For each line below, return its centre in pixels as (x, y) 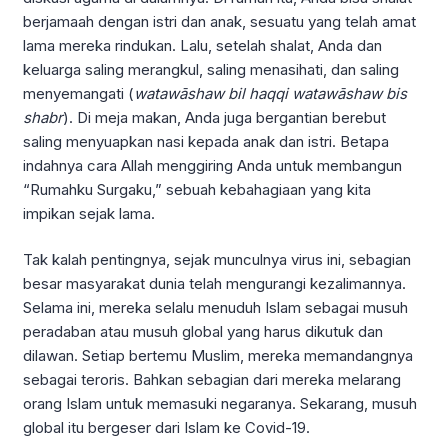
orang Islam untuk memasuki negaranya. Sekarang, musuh (220, 404)
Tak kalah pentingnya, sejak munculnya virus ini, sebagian (217, 260)
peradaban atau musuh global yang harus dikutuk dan (203, 332)
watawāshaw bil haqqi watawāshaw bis (270, 93)
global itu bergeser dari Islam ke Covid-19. (166, 428)
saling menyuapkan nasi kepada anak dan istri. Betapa (206, 141)
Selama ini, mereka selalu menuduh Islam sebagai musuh (215, 308)
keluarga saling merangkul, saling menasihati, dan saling (211, 69)
